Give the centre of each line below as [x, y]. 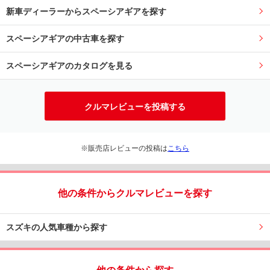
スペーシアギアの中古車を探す [65, 38]
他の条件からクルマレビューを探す [135, 193]
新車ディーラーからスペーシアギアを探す [86, 11]
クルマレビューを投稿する [135, 106]
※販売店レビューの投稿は [124, 148]
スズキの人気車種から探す [57, 227]
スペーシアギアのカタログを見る [69, 65]
